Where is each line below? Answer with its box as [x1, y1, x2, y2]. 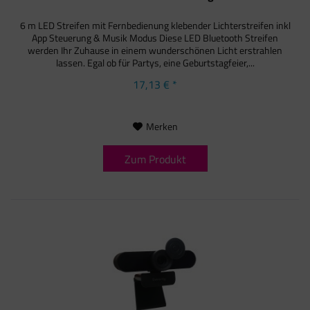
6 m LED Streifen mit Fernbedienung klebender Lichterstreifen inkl [19, 17, 291, 33]
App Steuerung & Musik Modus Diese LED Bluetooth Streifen [32, 30, 279, 45]
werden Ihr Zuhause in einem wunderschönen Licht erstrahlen [28, 42, 283, 57]
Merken [145, 118, 178, 134]
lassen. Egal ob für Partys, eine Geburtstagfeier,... [55, 55, 255, 70]
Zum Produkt [124, 150, 186, 167]
